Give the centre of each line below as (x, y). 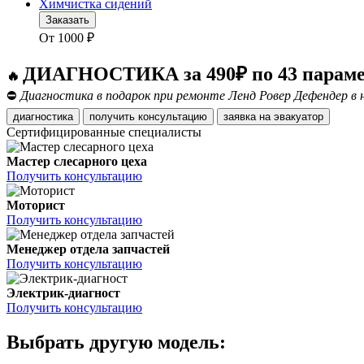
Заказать (67, 20)
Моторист (36, 206)
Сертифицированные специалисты (104, 132)
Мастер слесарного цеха (77, 162)
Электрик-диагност (63, 293)
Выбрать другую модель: (116, 342)
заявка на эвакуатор (299, 117)
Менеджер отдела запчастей (88, 249)
